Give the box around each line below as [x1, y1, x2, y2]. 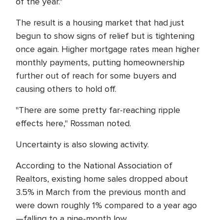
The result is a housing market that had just [16, 17, 184, 28]
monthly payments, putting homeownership [16, 57, 185, 68]
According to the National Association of [16, 160, 172, 171]
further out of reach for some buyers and [16, 70, 176, 81]
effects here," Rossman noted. [16, 118, 131, 129]
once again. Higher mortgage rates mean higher [16, 44, 199, 55]
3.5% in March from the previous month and [16, 187, 186, 197]
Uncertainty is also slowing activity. [16, 139, 149, 150]
